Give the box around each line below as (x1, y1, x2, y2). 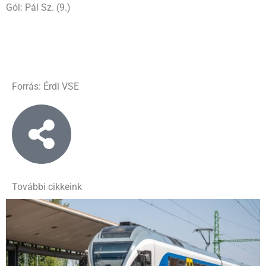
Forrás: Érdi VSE (12, 81, 79, 93)
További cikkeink (12, 182, 82, 193)
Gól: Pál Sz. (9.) (6, 2, 71, 14)
